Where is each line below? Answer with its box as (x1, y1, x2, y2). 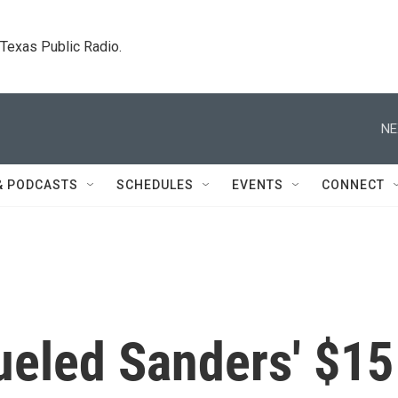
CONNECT (322, 178, 385, 192)
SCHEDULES (116, 178, 194, 192)
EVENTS (232, 178, 283, 192)
